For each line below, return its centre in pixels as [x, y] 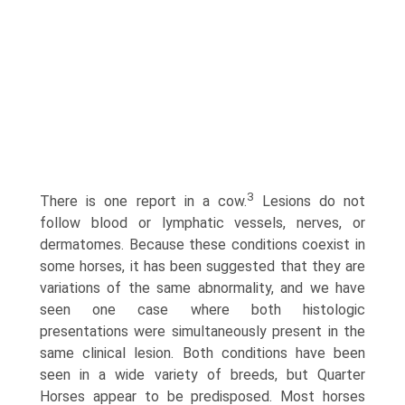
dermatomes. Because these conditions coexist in [202, 245]
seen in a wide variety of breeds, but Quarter [202, 375]
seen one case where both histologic [202, 310]
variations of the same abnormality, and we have [202, 288]
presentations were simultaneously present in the [202, 332]
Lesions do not [310, 202]
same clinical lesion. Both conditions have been [202, 353]
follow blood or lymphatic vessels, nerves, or [202, 223]
